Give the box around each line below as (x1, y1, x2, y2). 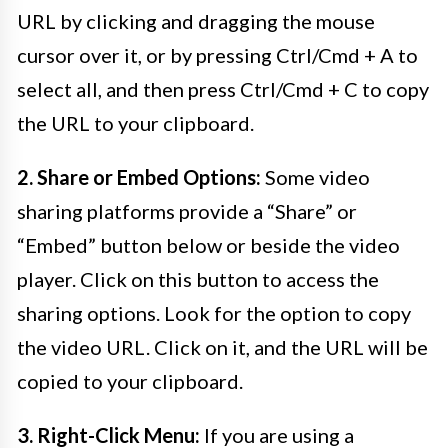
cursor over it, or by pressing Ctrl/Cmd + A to (17, 43, 418, 68)
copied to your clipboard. (17, 369, 243, 394)
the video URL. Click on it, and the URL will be (17, 335, 428, 360)
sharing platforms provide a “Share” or (17, 199, 357, 224)
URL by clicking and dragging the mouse (17, 9, 375, 34)
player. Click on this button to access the (17, 267, 379, 292)
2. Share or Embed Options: (17, 165, 261, 190)
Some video (261, 165, 370, 190)
